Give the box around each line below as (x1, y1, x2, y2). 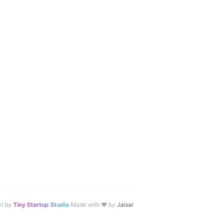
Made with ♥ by (71, 201, 115, 208)
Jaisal (117, 201, 133, 208)
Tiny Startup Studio (13, 201, 69, 208)
